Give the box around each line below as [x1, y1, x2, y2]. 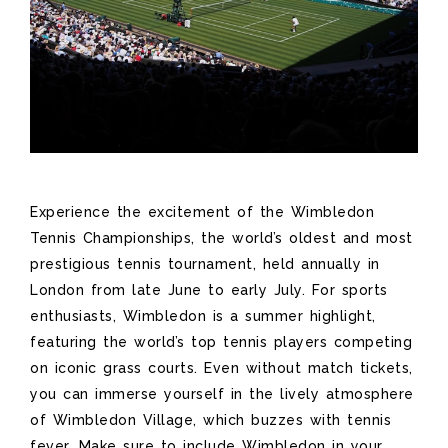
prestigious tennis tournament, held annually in [30, 255, 380, 272]
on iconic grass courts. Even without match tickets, [30, 359, 413, 376]
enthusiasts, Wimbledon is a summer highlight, [30, 307, 376, 324]
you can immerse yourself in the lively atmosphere [30, 385, 414, 402]
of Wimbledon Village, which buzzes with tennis [30, 411, 391, 428]
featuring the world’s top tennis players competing [30, 333, 412, 350]
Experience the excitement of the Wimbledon [30, 203, 374, 220]
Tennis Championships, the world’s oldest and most [30, 229, 413, 246]
